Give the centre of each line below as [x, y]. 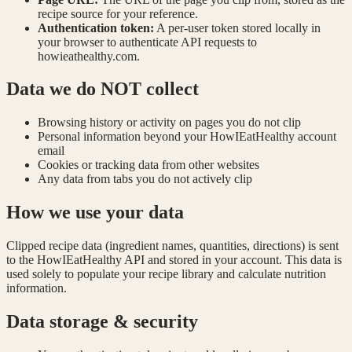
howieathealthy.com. [89, 56]
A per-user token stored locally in [237, 27]
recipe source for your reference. [118, 13]
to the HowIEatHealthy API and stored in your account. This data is [174, 260]
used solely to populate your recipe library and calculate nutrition [166, 274]
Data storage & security [102, 322]
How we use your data [95, 213]
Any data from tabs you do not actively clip [145, 179]
